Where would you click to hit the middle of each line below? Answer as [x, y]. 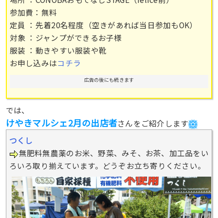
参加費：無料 [33, 12]
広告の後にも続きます [109, 79]
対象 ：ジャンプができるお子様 [66, 37]
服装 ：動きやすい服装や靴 [58, 50]
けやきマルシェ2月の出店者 [62, 123]
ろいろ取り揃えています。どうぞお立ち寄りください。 [107, 166]
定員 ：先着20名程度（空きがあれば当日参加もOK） [103, 25]
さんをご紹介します [153, 123]
